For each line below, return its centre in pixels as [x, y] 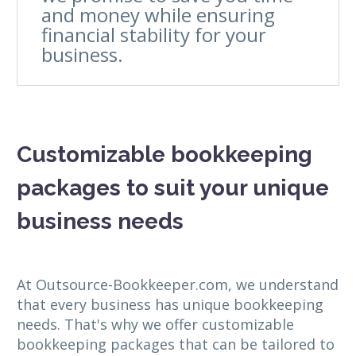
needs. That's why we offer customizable [155, 324]
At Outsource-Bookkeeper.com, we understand [178, 284]
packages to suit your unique [173, 188]
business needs [100, 221]
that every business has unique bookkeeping [170, 304]
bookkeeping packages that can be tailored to [176, 344]
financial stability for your [154, 34]
